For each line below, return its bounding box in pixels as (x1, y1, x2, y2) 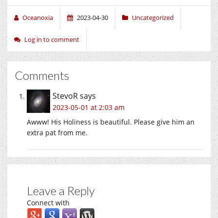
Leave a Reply (27, 183, 95, 198)
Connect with (27, 198, 70, 207)
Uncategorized (132, 13, 174, 22)
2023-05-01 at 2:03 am (53, 102, 125, 112)
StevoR (53, 90, 78, 101)
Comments (15, 68, 69, 82)
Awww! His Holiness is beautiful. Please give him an (27, 117, 195, 127)
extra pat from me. (27, 127, 88, 137)
